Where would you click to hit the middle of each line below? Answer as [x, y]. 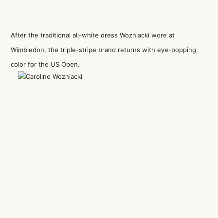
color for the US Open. [45, 64]
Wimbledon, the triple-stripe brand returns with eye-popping [103, 50]
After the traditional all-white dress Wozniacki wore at [93, 35]
